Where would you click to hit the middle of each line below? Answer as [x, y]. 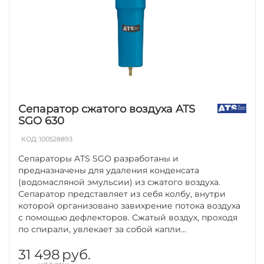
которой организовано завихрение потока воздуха [130, 205]
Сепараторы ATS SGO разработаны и [99, 158]
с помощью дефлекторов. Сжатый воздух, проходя [128, 217]
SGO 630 [42, 121]
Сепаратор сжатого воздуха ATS [107, 109]
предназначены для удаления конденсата [109, 170]
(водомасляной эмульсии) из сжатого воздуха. [120, 182]
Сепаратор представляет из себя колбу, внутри [122, 194]
